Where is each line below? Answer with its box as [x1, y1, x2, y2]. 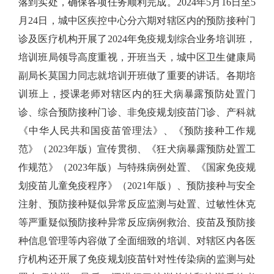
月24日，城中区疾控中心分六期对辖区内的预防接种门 [18, 15, 256, 26]
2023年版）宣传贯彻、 [48, 144, 147, 154]
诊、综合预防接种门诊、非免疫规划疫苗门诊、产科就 [18, 107, 256, 117]
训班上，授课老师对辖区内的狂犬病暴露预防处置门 [18, 89, 256, 99]
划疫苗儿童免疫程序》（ [18, 180, 127, 191]
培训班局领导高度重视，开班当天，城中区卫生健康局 [18, 52, 256, 62]
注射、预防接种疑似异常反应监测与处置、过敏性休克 [18, 199, 256, 209]
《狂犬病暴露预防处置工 [147, 144, 256, 154]
